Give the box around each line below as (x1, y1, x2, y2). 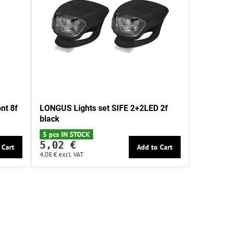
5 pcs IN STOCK (42, 130, 90, 139)
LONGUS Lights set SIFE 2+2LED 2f (39, 103, 168, 113)
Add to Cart (137, 142, 173, 152)
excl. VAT (58, 150, 83, 159)
